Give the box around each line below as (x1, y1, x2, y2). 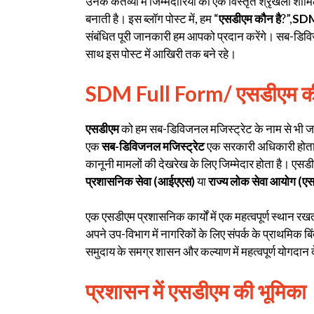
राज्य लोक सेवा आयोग (208, 173, 296, 189)
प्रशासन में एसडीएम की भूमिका (86, 278, 306, 303)
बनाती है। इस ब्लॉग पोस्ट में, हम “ (86, 11, 219, 27)
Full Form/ (136, 80, 232, 106)
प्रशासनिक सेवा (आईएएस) (86, 173, 197, 189)
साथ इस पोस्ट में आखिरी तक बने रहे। (86, 46, 236, 62)
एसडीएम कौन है (219, 11, 281, 27)
